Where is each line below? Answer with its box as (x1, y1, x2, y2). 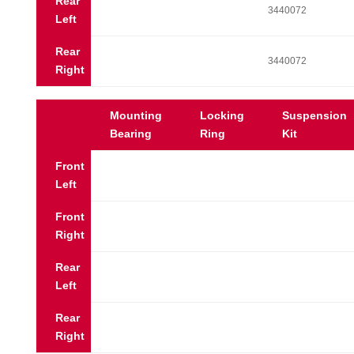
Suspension (281, 109, 347, 122)
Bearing (109, 127, 152, 140)
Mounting (109, 109, 162, 122)
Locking (199, 109, 244, 122)
